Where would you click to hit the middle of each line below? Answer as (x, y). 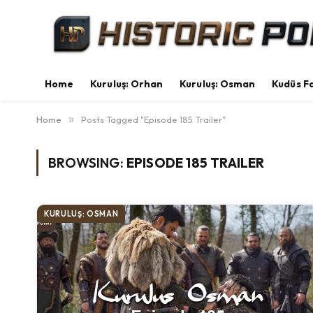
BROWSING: (87, 163)
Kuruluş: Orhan (127, 84)
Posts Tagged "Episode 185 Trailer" (153, 119)
